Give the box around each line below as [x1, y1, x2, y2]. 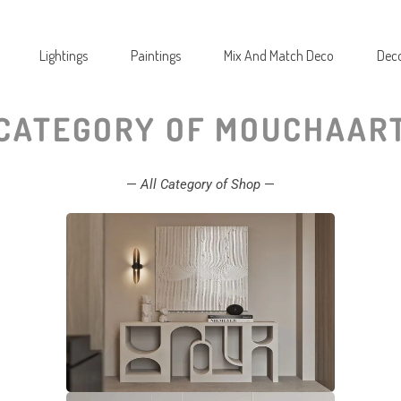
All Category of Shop [141, 176, 260, 192]
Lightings [38, 47, 88, 64]
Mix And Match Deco [223, 47, 334, 64]
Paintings [130, 47, 181, 64]
